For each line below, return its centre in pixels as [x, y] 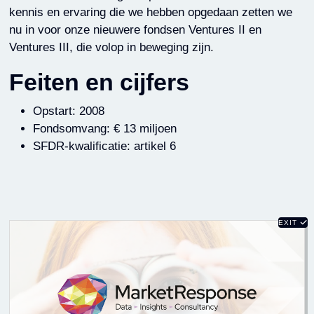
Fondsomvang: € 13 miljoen [104, 128]
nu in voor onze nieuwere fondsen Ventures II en [135, 30]
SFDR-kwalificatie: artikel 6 [104, 146]
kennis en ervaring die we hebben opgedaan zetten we [150, 12]
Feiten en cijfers [99, 82]
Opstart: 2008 [68, 111]
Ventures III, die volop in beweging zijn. [111, 47]
